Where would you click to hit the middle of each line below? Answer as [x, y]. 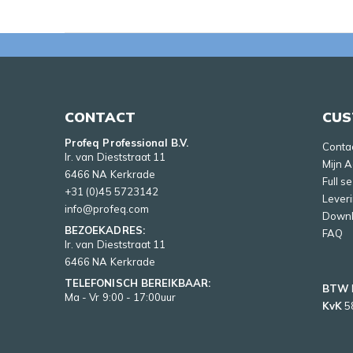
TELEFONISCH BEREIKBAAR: [138, 283]
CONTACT [100, 117]
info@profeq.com [107, 209]
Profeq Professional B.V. [127, 143]
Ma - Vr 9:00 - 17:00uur [121, 297]
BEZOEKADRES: [105, 230]
